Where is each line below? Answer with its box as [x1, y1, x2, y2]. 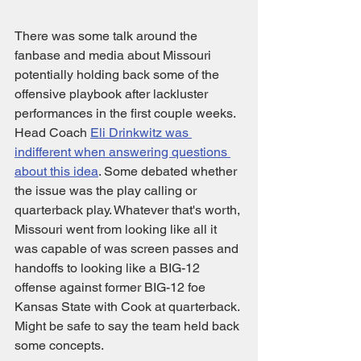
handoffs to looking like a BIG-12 [15, 260, 203, 276]
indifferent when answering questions [15, 144, 230, 160]
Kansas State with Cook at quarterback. [15, 299, 243, 314]
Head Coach [15, 125, 90, 140]
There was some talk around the [15, 28, 201, 44]
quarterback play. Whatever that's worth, [15, 202, 243, 218]
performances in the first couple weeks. [15, 106, 239, 121]
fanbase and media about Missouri [15, 48, 214, 63]
